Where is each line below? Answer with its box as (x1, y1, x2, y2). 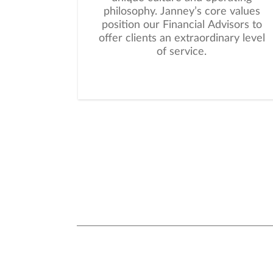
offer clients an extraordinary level (98, 33, 265, 44)
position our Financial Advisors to (101, 19, 262, 31)
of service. (157, 46, 207, 58)
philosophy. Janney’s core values (103, 6, 260, 18)
